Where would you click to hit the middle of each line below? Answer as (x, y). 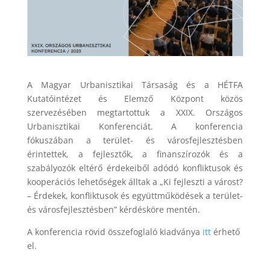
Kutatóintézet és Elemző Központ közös (135, 99)
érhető (225, 232)
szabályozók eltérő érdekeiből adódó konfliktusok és (135, 168)
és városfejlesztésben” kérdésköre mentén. (113, 210)
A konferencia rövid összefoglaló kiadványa (115, 232)
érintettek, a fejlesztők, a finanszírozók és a (135, 154)
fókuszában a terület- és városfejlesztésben (135, 140)
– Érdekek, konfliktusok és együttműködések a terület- (135, 196)
